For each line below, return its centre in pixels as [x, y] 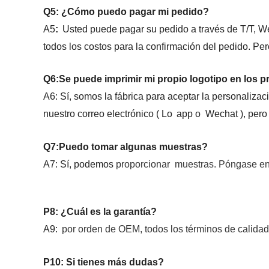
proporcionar [142, 164]
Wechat [220, 114]
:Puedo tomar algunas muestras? [134, 147]
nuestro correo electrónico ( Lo [108, 114]
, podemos [91, 164]
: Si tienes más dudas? [112, 262]
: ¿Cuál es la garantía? [106, 212]
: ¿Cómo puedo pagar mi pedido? [132, 12]
